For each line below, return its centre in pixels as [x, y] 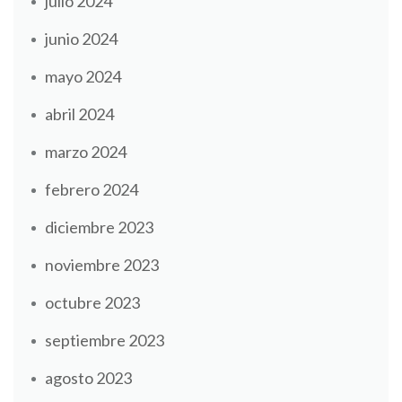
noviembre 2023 [102, 264]
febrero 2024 [92, 189]
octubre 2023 [92, 302]
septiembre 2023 [105, 340]
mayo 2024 [83, 76]
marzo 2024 [86, 151]
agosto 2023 [88, 377]
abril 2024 [79, 114]
